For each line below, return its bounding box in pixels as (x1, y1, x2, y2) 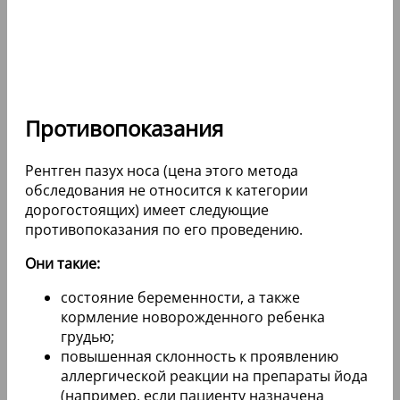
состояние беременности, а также (61, 287, 300, 307)
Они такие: (25, 253, 100, 273)
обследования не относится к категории (25, 179, 308, 200)
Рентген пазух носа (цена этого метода (25, 160, 298, 180)
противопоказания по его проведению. (25, 219, 303, 239)
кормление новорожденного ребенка (61, 306, 325, 327)
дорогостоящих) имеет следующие (25, 199, 269, 220)
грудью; (61, 326, 114, 346)
